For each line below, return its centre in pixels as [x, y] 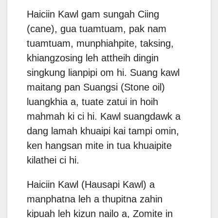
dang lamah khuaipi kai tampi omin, [103, 131]
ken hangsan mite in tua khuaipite [99, 146]
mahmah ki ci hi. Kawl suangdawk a [104, 117]
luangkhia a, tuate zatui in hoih [92, 102]
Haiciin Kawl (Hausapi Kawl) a [91, 185]
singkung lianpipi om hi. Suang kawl [103, 73]
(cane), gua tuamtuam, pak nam [97, 29]
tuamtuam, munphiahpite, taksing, [100, 44]
